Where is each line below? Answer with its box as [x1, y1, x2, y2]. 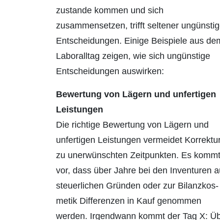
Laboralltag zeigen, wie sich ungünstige [56, 51, 210, 61]
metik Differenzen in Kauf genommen [56, 196, 201, 206]
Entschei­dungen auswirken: [56, 66, 164, 77]
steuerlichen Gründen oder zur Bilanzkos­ [56, 181, 219, 191]
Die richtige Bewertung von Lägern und [56, 120, 209, 130]
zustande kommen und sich [56, 5, 164, 16]
